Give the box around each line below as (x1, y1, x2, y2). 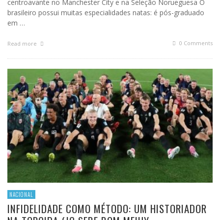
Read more (7, 40, 38, 48)
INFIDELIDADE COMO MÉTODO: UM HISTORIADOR (7, 201, 207, 217)
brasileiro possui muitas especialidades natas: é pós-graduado (7, 8, 204, 18)
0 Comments (178, 39, 213, 47)
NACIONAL (9, 191, 33, 199)
